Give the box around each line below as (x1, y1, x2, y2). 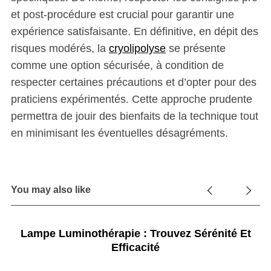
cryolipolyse (108, 42, 166, 55)
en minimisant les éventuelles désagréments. (10, 127, 228, 140)
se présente (165, 42, 226, 55)
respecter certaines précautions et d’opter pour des (10, 76, 256, 89)
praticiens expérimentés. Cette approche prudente (10, 93, 252, 106)
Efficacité (111, 241, 160, 254)
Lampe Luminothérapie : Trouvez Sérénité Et (20, 227, 251, 240)
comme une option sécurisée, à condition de (10, 59, 224, 72)
